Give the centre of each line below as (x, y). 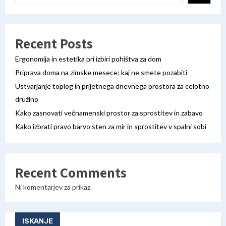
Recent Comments (71, 172)
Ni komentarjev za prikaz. (53, 187)
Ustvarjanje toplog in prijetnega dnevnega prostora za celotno (112, 86)
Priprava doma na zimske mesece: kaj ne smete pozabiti (101, 72)
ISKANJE (38, 221)
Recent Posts (54, 43)
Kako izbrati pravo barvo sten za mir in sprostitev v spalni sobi (111, 126)
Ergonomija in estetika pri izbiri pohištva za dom (88, 59)
